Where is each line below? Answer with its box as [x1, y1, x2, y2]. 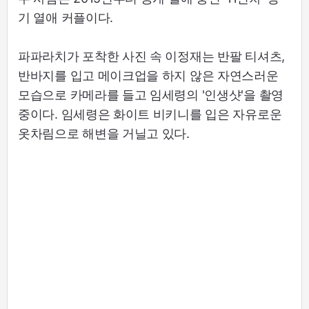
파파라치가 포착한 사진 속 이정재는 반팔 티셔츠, [18, 49, 285, 64]
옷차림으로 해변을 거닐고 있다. [18, 126, 190, 141]
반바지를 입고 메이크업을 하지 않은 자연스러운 [18, 68, 279, 83]
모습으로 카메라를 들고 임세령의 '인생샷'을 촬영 [18, 88, 283, 103]
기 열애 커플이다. [18, 10, 113, 26]
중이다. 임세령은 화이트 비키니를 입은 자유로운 [18, 107, 282, 122]
